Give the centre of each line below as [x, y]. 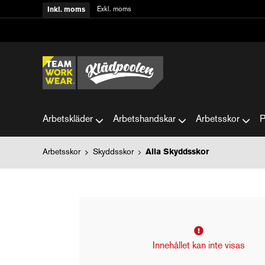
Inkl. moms [66, 10]
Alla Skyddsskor [177, 152]
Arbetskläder [68, 120]
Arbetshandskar [144, 120]
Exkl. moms [114, 10]
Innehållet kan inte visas [199, 246]
